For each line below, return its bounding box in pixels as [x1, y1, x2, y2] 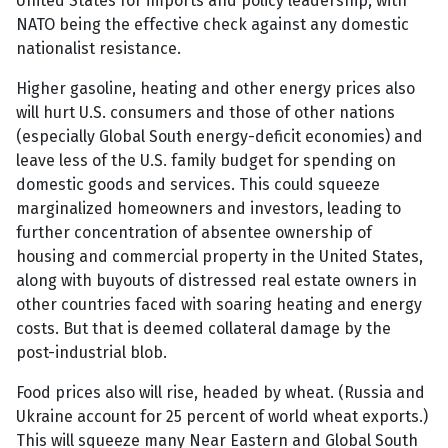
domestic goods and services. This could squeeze [16, 175, 380, 195]
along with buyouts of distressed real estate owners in [16, 271, 417, 291]
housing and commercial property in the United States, [16, 247, 423, 267]
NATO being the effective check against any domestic [16, 15, 409, 35]
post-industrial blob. [16, 343, 167, 363]
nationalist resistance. [16, 39, 181, 59]
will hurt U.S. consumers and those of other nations [16, 103, 395, 123]
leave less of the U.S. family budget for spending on [16, 151, 396, 171]
